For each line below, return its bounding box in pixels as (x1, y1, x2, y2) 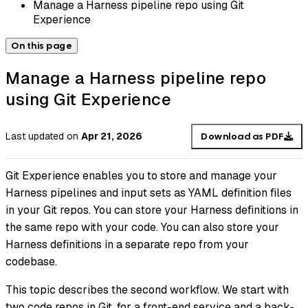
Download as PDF (201, 130, 284, 142)
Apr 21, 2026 (81, 130, 142, 143)
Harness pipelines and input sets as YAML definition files (5, 186, 291, 201)
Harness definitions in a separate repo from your (5, 237, 249, 252)
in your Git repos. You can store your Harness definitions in (5, 203, 298, 218)
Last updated (5, 130, 64, 143)
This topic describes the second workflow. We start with (5, 283, 289, 298)
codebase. (5, 254, 57, 269)
